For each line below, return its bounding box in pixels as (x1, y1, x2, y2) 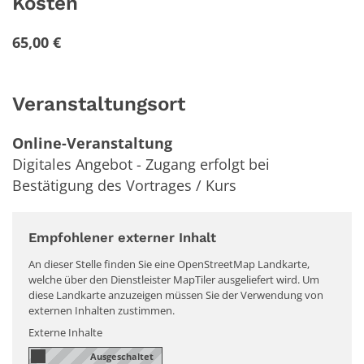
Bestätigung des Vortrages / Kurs (12, 175, 236, 195)
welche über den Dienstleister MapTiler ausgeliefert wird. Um (28, 271, 319, 287)
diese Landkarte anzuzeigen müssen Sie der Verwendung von (28, 287, 323, 302)
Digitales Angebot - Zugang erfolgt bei (12, 154, 270, 174)
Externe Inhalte (28, 324, 102, 340)
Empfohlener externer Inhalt (28, 229, 216, 245)
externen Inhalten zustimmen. (28, 302, 175, 318)
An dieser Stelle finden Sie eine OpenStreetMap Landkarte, (28, 256, 310, 271)
